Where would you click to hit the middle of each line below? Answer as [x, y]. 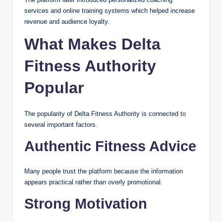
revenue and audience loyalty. [67, 21]
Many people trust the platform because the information [104, 171]
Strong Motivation [86, 203]
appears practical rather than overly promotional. [93, 182]
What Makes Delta [92, 44]
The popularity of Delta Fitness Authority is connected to [105, 113]
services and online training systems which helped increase [110, 10]
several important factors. [61, 124]
